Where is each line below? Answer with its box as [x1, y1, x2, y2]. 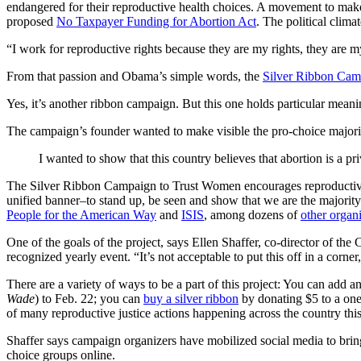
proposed [6, 15, 56, 29]
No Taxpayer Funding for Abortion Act [56, 15, 256, 29]
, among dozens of [204, 208, 301, 222]
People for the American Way [6, 208, 156, 222]
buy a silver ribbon [143, 292, 239, 306]
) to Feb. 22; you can [35, 292, 143, 306]
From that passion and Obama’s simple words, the [6, 69, 263, 84]
